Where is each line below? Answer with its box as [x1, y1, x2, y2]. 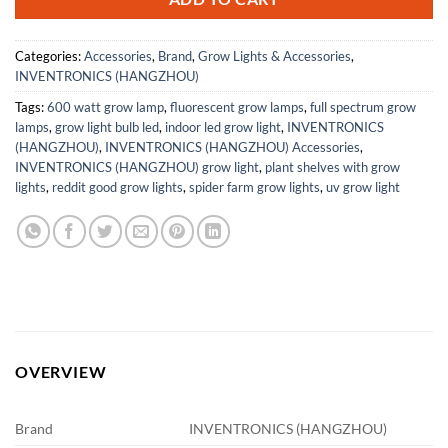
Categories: [15, 47, 84, 64]
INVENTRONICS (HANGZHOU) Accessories [105, 138, 360, 155]
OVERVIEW [15, 361, 107, 381]
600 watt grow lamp [47, 98, 164, 115]
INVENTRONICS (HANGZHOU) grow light [15, 158, 259, 175]
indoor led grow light [165, 118, 281, 135]
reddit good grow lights [52, 178, 183, 195]
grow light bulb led [55, 118, 159, 135]
